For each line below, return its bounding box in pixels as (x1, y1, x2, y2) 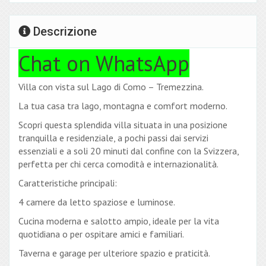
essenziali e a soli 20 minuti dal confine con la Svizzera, (18, 145, 239, 157)
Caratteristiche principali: (18, 177, 117, 189)
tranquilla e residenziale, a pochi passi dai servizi (18, 132, 208, 144)
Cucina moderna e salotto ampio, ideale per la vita (18, 215, 219, 227)
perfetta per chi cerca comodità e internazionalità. (18, 158, 218, 170)
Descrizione (30, 24, 97, 39)
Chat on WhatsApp (18, 49, 189, 78)
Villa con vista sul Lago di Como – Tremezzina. (18, 81, 204, 93)
